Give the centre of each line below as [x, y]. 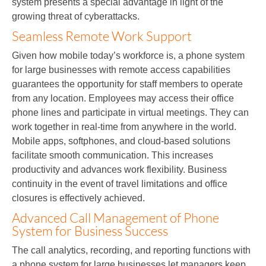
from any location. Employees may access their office [123, 98]
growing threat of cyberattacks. [76, 16]
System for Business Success [90, 230]
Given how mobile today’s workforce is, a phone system [128, 55]
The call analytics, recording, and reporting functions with [131, 250]
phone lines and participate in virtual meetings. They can [130, 112]
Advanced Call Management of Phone [115, 217]
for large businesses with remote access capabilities [121, 69]
